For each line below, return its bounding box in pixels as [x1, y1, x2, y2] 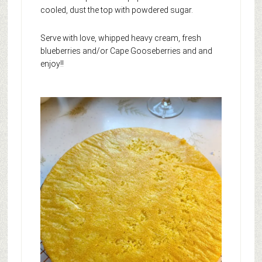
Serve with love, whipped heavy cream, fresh [40, 33, 201, 43]
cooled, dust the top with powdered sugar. [40, 5, 193, 15]
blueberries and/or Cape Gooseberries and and [40, 46, 212, 56]
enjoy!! [40, 59, 65, 69]
